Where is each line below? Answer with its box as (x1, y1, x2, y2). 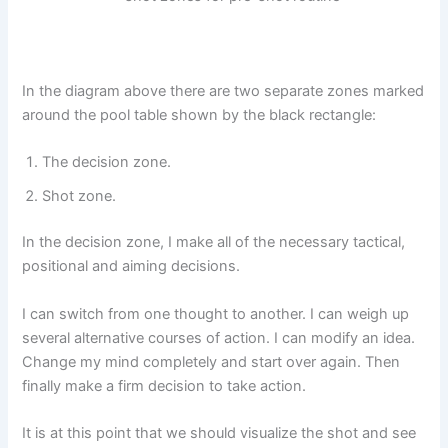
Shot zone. (42, 187, 117, 206)
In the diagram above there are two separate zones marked (22, 81, 425, 100)
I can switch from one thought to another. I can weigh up (22, 304, 410, 323)
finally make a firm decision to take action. (22, 376, 307, 395)
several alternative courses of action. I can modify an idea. (22, 328, 416, 347)
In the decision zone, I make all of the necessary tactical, (22, 233, 406, 252)
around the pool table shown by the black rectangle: (22, 105, 377, 124)
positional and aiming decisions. (22, 257, 241, 276)
